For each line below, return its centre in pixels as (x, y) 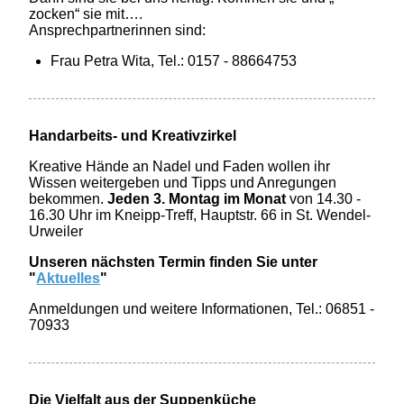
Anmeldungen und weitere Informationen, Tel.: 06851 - (202, 309)
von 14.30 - (324, 199)
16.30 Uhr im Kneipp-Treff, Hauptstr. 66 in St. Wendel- (200, 216)
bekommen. (67, 199)
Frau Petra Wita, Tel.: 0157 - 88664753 (174, 61)
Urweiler (56, 232)
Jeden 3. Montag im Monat (195, 199)
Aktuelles (69, 279)
